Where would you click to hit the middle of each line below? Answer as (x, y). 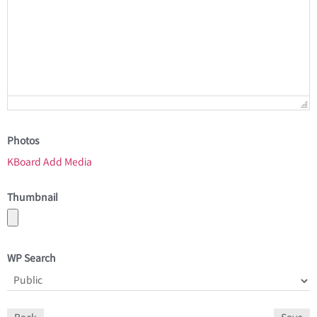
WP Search (31, 259)
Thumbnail (33, 198)
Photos (23, 142)
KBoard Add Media (50, 163)
